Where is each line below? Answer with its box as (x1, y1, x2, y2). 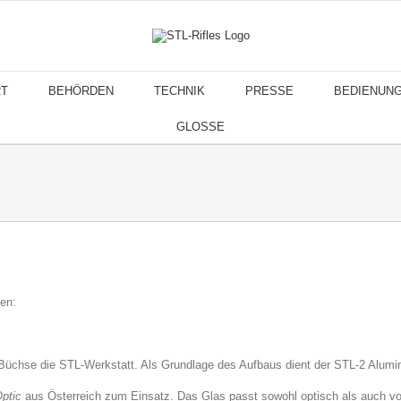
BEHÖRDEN (48, 84, 114, 98)
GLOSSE (176, 120, 225, 133)
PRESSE (245, 84, 294, 98)
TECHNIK (154, 84, 205, 98)
